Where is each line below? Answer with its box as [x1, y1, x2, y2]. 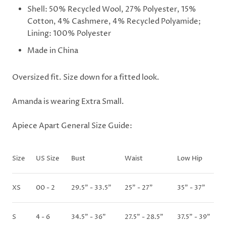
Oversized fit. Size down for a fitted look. [12, 72, 159, 83]
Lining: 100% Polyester [27, 28, 111, 39]
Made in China [27, 45, 80, 56]
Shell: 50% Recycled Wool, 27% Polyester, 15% [27, 4, 196, 15]
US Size [36, 154, 59, 163]
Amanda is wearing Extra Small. [12, 96, 124, 107]
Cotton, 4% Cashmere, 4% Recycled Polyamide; [27, 16, 201, 27]
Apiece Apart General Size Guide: [12, 121, 132, 132]
